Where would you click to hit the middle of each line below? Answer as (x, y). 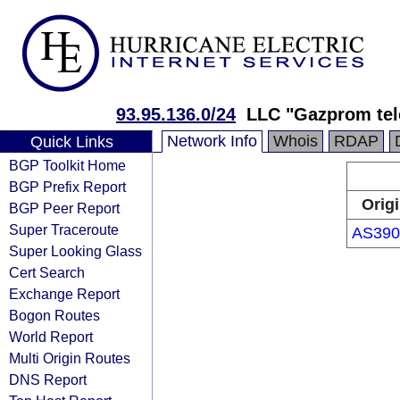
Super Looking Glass (75, 251)
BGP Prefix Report (67, 187)
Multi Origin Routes (70, 358)
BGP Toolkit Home (67, 165)
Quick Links (71, 142)
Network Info (212, 141)
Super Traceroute (64, 229)
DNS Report (48, 379)
